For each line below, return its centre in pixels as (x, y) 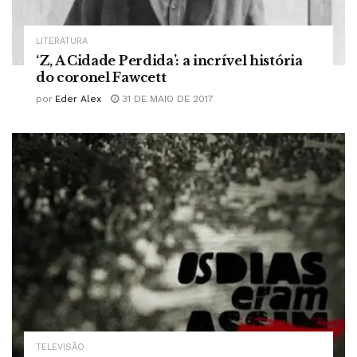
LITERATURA (62, 41)
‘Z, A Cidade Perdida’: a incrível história (169, 61)
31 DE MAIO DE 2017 (166, 99)
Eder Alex (78, 99)
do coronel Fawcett (101, 78)
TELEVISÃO (60, 347)
